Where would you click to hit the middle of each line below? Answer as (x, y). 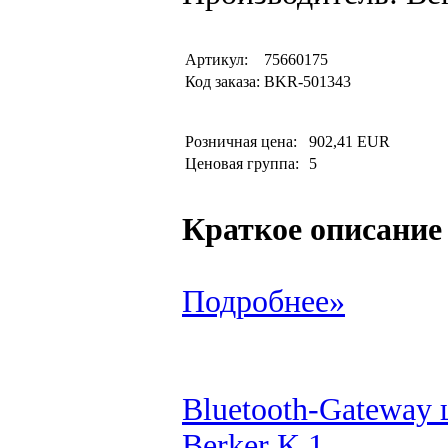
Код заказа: (222, 81)
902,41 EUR (349, 141)
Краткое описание (312, 229)
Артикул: (216, 59)
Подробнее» (263, 301)
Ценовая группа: (244, 163)
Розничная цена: (245, 141)
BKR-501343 (307, 81)
